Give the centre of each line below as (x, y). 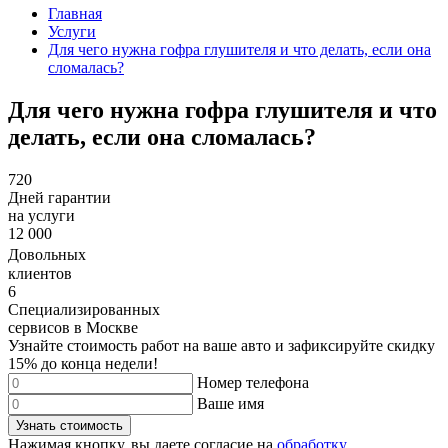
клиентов (40, 274)
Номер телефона (253, 383)
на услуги (41, 216)
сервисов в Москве (73, 328)
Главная (75, 14)
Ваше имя (230, 404)
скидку (411, 346)
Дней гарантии (59, 198)
